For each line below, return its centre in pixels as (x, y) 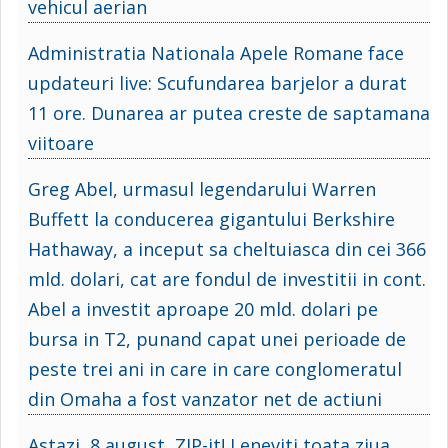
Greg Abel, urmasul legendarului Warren (202, 188)
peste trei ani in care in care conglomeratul (215, 368)
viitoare (61, 142)
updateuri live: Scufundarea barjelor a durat (217, 82)
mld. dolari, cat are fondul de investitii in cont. (227, 278)
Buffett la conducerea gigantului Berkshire (211, 218)
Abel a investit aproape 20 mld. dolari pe (203, 308)
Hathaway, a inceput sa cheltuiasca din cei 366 (227, 248)
